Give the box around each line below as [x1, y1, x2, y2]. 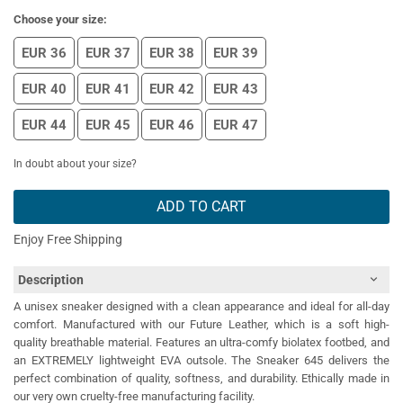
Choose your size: [13, 12, 107, 26]
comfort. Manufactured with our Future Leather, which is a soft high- [13, 317, 390, 331]
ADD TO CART [157, 197, 246, 215]
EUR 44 [22, 116, 67, 133]
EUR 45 [85, 116, 130, 133]
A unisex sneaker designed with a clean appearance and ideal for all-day [13, 299, 390, 313]
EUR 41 [85, 80, 130, 97]
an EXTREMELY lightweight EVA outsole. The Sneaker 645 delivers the [13, 353, 390, 367]
